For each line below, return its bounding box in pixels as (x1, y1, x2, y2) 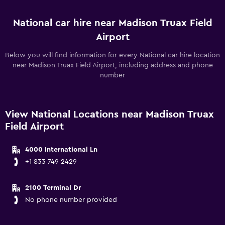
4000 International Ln (25, 146, 97, 153)
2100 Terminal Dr (25, 184, 81, 191)
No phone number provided (25, 196, 117, 203)
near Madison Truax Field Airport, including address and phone (12, 62, 213, 69)
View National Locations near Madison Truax (5, 109, 214, 120)
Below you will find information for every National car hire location (5, 52, 220, 59)
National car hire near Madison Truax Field (13, 18, 212, 28)
